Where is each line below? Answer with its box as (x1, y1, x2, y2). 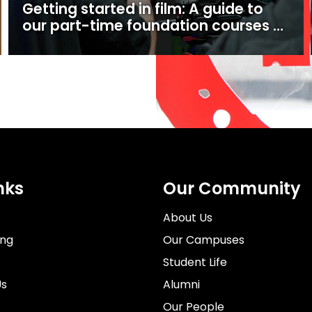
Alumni (163, 276, 201, 292)
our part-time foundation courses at (22, 16, 289, 36)
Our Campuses (163, 232, 245, 248)
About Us (163, 210, 213, 226)
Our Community (163, 177, 302, 200)
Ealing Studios (22, 33, 123, 53)
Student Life (163, 254, 228, 270)
